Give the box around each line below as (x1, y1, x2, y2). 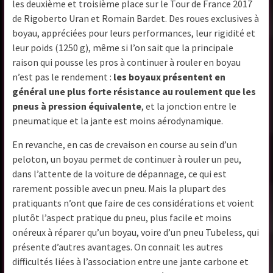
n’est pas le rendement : (12, 70, 114, 83)
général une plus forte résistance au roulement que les (12, 85, 257, 97)
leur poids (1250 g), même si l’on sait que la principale (12, 41, 234, 54)
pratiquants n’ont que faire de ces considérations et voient (12, 196, 255, 209)
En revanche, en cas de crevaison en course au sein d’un (12, 138, 238, 151)
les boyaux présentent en (113, 70, 226, 83)
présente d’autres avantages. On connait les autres (12, 240, 224, 253)
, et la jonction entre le (141, 99, 237, 112)
